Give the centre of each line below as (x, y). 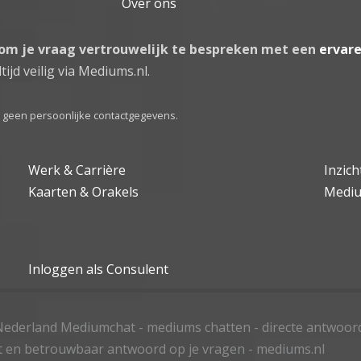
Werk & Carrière (77, 170)
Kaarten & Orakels (84, 191)
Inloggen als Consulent (99, 269)
